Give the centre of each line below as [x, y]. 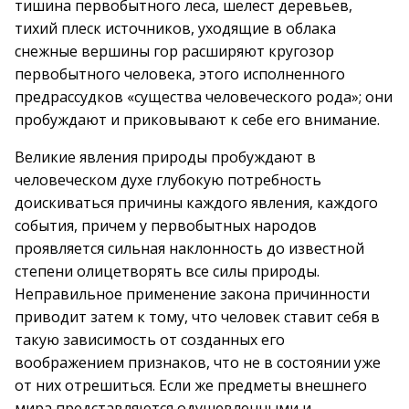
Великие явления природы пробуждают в [165, 157]
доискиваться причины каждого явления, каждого [196, 203]
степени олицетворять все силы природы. [167, 271]
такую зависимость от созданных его [150, 340]
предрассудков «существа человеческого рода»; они [204, 97]
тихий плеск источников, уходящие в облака [175, 28]
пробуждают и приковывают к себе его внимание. [197, 120]
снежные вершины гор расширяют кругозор [174, 51]
